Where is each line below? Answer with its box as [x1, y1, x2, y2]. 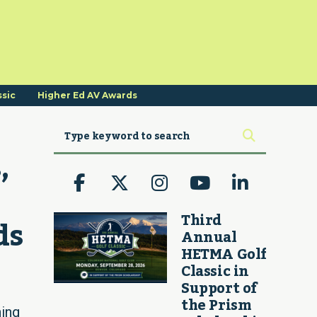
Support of [181, 274, 257, 303]
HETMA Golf [181, 240, 267, 269]
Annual [181, 223, 237, 252]
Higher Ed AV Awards [38, 90, 137, 100]
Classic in [181, 257, 249, 286]
